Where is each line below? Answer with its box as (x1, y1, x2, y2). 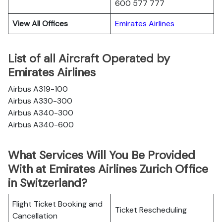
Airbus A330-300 (8, 96, 72, 106)
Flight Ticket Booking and (12, 199, 103, 209)
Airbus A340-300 (8, 108, 73, 118)
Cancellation (12, 211, 57, 221)
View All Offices (12, 18, 68, 29)
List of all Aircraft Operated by (8, 51, 170, 66)
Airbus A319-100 (8, 84, 68, 94)
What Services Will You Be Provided (8, 148, 195, 163)
